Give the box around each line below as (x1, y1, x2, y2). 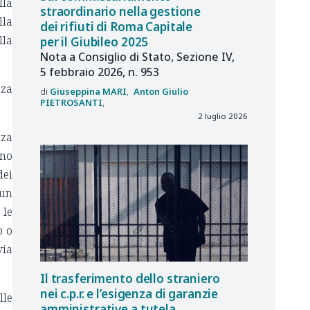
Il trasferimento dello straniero (40, 271, 220, 287)
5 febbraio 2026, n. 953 (40, 64, 159, 80)
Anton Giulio (133, 85, 188, 98)
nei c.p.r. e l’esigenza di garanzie (40, 286, 219, 302)
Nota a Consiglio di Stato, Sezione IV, (40, 48, 235, 64)
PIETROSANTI (40, 96, 102, 109)
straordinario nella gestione (40, 3, 201, 19)
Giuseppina (50, 85, 100, 98)
